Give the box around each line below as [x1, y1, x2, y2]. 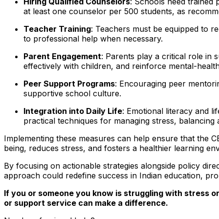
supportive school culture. [23, 88, 121, 99]
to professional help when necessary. [23, 34, 163, 44]
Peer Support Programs [23, 79, 115, 89]
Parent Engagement [23, 51, 101, 62]
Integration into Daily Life [23, 106, 122, 116]
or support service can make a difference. [4, 198, 168, 208]
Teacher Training [23, 24, 91, 34]
